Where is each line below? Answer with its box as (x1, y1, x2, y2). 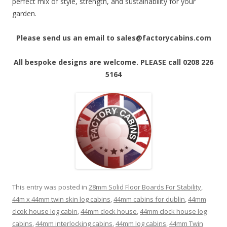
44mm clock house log (140, 207, 207, 216)
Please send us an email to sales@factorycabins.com (16, 33, 211, 43)
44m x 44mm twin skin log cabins (12, 195, 110, 204)
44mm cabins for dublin (113, 195, 185, 204)
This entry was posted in (12, 182, 89, 192)
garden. (12, 9, 36, 19)
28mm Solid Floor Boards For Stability (89, 182, 201, 192)
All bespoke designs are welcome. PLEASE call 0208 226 (14, 57, 213, 67)
